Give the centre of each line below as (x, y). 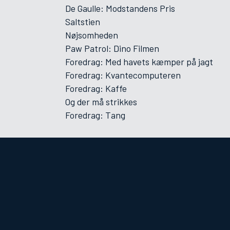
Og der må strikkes (101, 102)
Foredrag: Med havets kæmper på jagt (139, 62)
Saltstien (83, 22)
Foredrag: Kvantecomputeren (123, 75)
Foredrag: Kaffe (96, 88)
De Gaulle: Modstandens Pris (120, 8)
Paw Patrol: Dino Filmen (112, 48)
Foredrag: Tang (95, 115)
